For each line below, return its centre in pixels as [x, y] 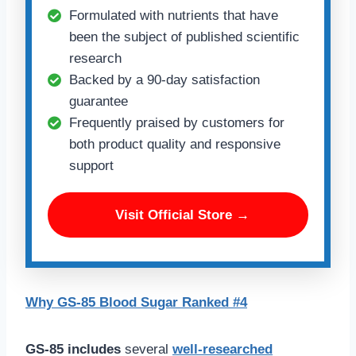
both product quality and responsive [175, 145]
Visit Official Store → [182, 215]
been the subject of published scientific [184, 37]
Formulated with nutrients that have [174, 16]
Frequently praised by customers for [177, 123]
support [91, 166]
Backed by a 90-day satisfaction [164, 80]
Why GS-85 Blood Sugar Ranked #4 [136, 303]
